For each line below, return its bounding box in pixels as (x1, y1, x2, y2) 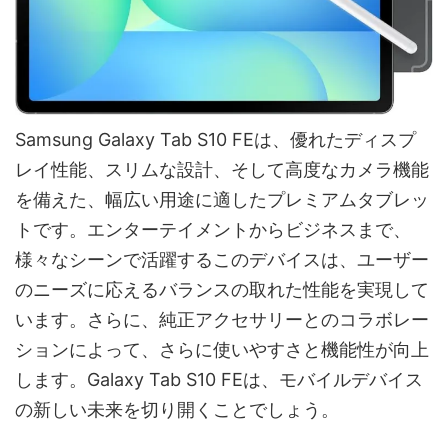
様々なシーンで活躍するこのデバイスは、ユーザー (15, 249, 429, 271)
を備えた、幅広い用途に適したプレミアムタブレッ (15, 189, 429, 211)
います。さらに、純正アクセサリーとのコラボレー (15, 309, 429, 331)
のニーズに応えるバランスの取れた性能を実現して (15, 279, 429, 301)
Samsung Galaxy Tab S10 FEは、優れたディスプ (15, 129, 416, 151)
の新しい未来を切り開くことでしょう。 (15, 399, 339, 421)
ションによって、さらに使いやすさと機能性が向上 (15, 339, 429, 361)
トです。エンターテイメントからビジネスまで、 (15, 219, 411, 241)
